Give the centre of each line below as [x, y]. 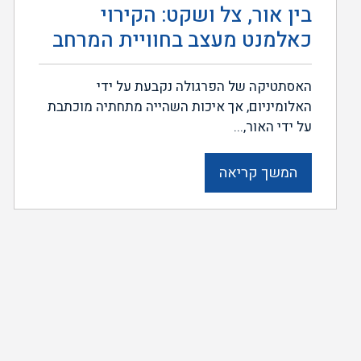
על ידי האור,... [273, 127]
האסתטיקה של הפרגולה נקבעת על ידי [204, 86]
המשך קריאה [258, 172]
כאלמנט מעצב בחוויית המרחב [182, 40]
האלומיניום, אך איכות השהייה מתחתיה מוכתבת [180, 106]
